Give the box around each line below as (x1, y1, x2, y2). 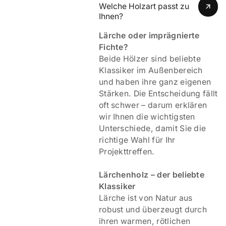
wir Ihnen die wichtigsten (98, 111, 195, 122)
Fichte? (98, 42, 129, 52)
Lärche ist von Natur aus (98, 193, 193, 203)
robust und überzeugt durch (98, 204, 207, 214)
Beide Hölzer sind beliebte (98, 53, 201, 64)
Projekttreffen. (98, 146, 155, 156)
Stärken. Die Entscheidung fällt (98, 88, 218, 98)
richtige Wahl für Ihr (98, 135, 176, 145)
